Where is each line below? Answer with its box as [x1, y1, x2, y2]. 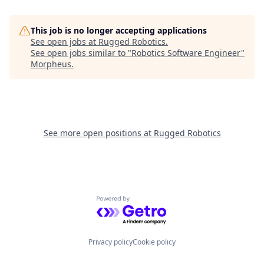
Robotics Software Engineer [131, 47, 241, 58]
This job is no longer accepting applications [31, 25, 207, 36]
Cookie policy [133, 237, 176, 247]
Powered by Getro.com [96, 196, 199, 209]
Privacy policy [88, 237, 133, 247]
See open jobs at [31, 36, 98, 47]
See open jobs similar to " [31, 47, 131, 58]
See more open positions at [43, 127, 154, 138]
